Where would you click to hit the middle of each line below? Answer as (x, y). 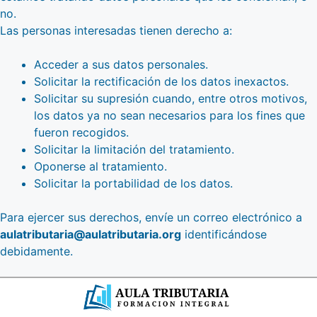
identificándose (224, 234)
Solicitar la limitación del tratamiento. (134, 149)
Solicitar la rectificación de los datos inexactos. (161, 81)
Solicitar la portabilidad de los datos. (133, 183)
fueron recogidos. (81, 132)
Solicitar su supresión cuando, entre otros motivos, (171, 98)
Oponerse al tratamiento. (100, 166)
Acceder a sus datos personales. (121, 64)
